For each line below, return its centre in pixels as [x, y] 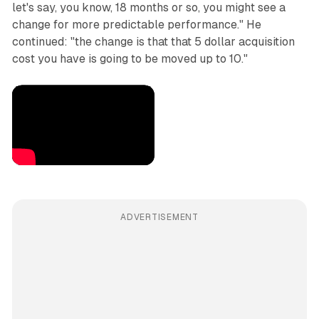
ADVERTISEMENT [159, 218]
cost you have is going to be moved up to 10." [130, 59]
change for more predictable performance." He [136, 25]
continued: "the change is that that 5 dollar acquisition [153, 42]
